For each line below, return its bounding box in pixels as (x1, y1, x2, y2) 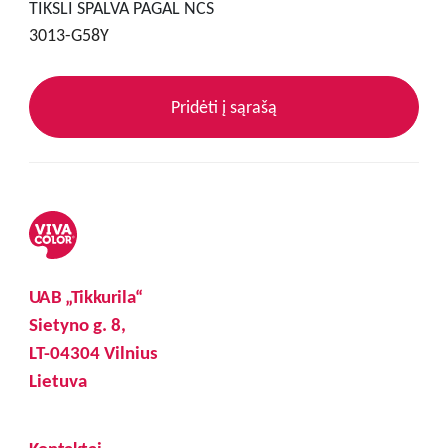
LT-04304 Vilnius (28, 340, 158, 364)
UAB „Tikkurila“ (28, 284, 143, 308)
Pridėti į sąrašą (171, 95, 277, 118)
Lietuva (28, 368, 87, 392)
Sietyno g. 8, (28, 312, 126, 336)
